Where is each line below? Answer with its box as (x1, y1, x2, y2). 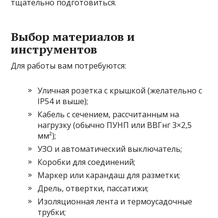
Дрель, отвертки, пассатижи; (37, 182, 149, 194)
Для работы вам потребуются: (11, 60, 127, 71)
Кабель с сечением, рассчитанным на (37, 109, 180, 120)
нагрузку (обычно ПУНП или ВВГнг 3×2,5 (37, 119, 192, 130)
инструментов (11, 41, 98, 57)
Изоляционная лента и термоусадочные (37, 196, 193, 207)
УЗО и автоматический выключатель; (37, 143, 182, 154)
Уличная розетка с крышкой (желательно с (37, 85, 202, 96)
